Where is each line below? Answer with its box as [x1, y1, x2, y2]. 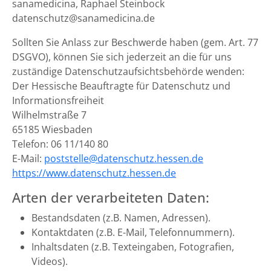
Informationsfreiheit [12, 94, 104, 107]
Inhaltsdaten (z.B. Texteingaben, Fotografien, [31, 240, 234, 253]
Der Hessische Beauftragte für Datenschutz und [12, 79, 230, 93]
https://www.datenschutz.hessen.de [12, 166, 176, 180]
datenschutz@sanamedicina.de [12, 11, 155, 25]
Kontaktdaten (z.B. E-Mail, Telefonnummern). [31, 226, 235, 239]
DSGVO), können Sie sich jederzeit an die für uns [12, 50, 232, 64]
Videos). [31, 255, 68, 268]
